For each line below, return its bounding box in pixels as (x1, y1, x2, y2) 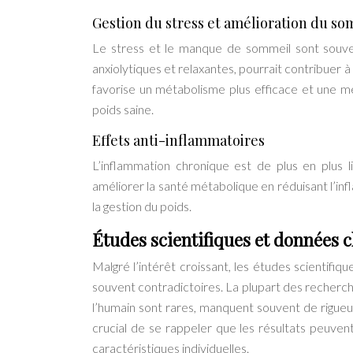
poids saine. (92, 102, 154, 117)
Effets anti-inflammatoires (92, 131, 265, 150)
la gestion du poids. (92, 199, 191, 214)
